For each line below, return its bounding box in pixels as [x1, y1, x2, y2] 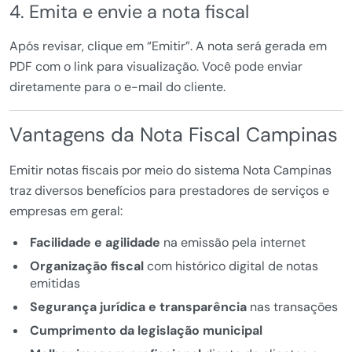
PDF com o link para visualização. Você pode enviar [9, 58, 302, 75]
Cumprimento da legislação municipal [29, 322, 262, 339]
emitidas [29, 275, 80, 292]
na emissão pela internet [159, 234, 306, 251]
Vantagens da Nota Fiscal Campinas [9, 122, 338, 148]
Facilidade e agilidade [29, 234, 160, 251]
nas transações [246, 299, 338, 316]
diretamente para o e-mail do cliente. [9, 79, 225, 96]
